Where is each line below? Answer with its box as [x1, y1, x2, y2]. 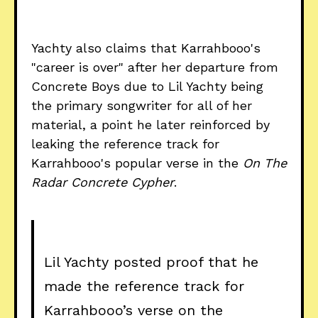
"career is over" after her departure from [31, 60, 278, 75]
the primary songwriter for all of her [31, 98, 252, 114]
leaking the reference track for [31, 136, 219, 152]
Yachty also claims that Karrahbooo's [31, 40, 261, 56]
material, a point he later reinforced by [31, 117, 270, 133]
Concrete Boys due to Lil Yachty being [31, 79, 263, 94]
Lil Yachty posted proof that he [44, 253, 259, 271]
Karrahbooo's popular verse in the [31, 155, 243, 171]
